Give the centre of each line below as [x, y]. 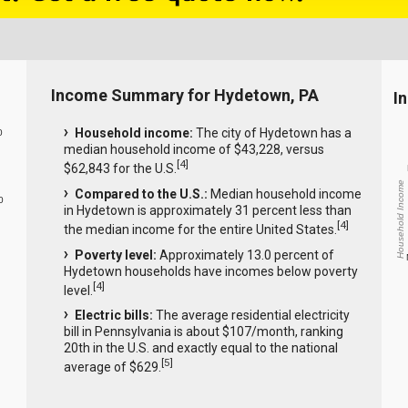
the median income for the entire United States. [200, 229]
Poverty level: [115, 255]
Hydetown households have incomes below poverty [210, 271]
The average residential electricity [251, 316]
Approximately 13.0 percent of [245, 255]
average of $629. [112, 367]
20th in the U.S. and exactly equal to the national [200, 348]
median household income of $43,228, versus [194, 150]
